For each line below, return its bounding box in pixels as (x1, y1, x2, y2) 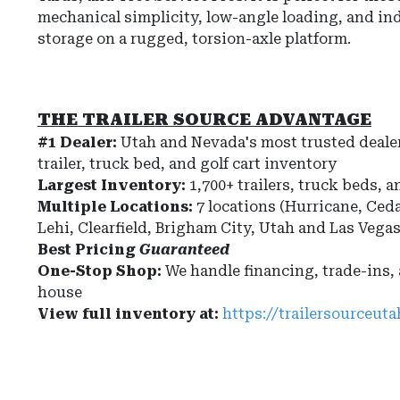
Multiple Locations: (37, 198, 196, 216)
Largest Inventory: (37, 177, 186, 195)
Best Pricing (37, 241, 139, 259)
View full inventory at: (37, 305, 222, 323)
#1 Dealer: (37, 134, 121, 152)
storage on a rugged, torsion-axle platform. (37, 30, 351, 48)
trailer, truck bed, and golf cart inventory (37, 155, 337, 173)
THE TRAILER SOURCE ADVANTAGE (37, 110, 371, 130)
